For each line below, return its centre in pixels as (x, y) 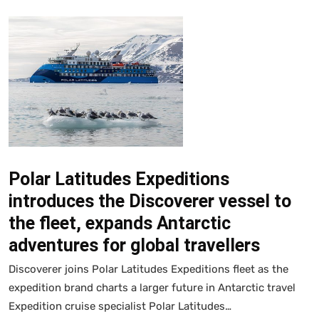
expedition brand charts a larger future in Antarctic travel (152, 287)
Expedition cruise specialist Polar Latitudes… (120, 306)
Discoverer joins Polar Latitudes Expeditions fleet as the (148, 269)
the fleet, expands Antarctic (120, 223)
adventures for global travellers (134, 245)
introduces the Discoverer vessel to (150, 201)
